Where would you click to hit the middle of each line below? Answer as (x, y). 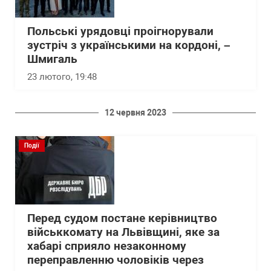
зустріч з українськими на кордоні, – (129, 45)
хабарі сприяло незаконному (107, 246)
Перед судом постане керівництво (122, 218)
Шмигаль (52, 59)
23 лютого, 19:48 (62, 77)
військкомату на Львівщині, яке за (123, 232)
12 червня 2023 (135, 112)
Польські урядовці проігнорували (120, 31)
